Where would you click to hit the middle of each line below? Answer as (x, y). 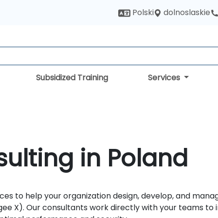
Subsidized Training (72, 78)
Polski (142, 13)
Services (165, 78)
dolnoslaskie (187, 12)
